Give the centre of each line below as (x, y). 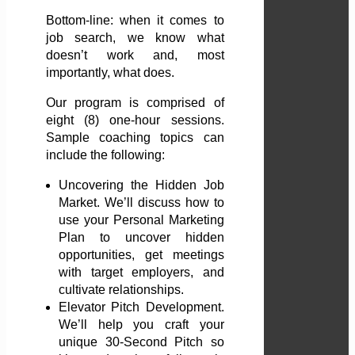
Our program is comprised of (135, 103)
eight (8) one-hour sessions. (135, 120)
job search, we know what (135, 38)
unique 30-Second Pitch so (141, 342)
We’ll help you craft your (141, 325)
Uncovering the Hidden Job (141, 185)
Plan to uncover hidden (141, 238)
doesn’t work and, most (135, 55)
